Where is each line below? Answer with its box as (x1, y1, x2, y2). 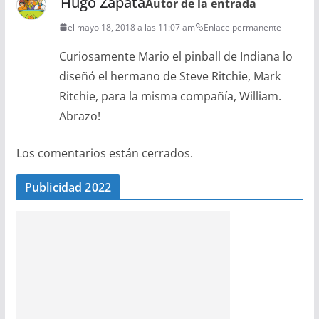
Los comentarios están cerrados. (16, 145, 193, 161)
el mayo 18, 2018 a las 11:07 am (67, 21, 195, 33)
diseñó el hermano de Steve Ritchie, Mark (58, 68, 281, 84)
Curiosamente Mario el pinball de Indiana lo (58, 48, 293, 64)
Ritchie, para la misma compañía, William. (58, 88, 281, 104)
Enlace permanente (203, 21, 281, 33)
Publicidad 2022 (24, 179, 112, 195)
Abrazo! (58, 108, 100, 124)
